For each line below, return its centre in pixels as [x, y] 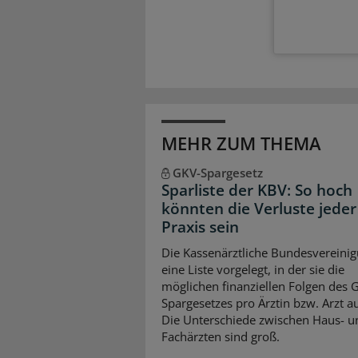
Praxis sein [200, 227]
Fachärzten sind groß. [221, 336]
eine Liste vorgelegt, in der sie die [253, 269]
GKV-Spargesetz [217, 173]
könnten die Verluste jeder [259, 209]
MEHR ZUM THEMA [241, 143]
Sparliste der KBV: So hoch [257, 191]
